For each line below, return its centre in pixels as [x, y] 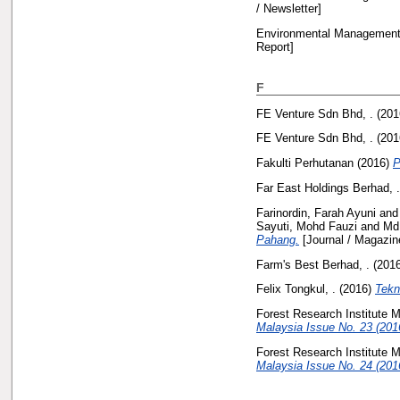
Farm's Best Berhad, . [313, 264]
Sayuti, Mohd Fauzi [307, 226]
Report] [275, 46]
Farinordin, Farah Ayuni [316, 212]
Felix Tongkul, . [296, 289]
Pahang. [278, 239]
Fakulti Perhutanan [305, 163]
